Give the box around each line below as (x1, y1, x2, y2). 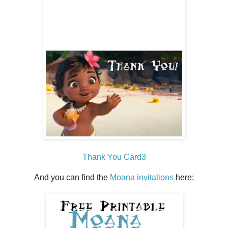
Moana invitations (110, 173, 174, 182)
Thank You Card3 (82, 152, 146, 161)
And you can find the (34, 173, 110, 182)
